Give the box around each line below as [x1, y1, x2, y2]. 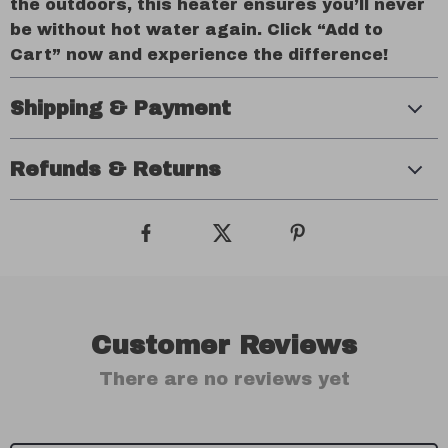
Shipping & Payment [10, 97, 231, 119]
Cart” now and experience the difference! [10, 46, 388, 63]
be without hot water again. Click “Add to [10, 21, 383, 38]
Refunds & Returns [10, 158, 221, 180]
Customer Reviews [91, 331, 357, 359]
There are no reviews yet [98, 369, 350, 389]
